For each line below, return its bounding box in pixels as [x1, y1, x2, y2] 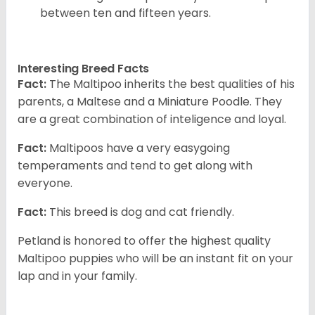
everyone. [18, 175, 72, 192]
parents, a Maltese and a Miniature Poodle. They [18, 94, 282, 110]
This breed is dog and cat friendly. [46, 204, 234, 221]
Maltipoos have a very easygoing [46, 140, 230, 157]
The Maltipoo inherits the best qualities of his [46, 76, 295, 93]
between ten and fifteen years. [40, 5, 211, 22]
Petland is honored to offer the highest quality [18, 233, 271, 250]
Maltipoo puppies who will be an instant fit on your [18, 250, 293, 267]
